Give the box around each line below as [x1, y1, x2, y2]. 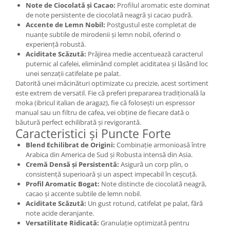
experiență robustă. [26, 39, 86, 49]
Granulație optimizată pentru [99, 218, 189, 227]
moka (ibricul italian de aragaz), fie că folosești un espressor [15, 98, 195, 107]
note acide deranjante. [26, 208, 94, 218]
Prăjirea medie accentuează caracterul [86, 49, 203, 59]
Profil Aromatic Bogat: [26, 179, 100, 188]
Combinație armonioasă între [115, 140, 206, 149]
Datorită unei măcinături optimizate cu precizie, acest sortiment [15, 78, 208, 88]
